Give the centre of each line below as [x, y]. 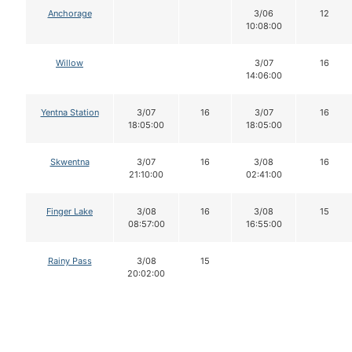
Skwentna [70, 161]
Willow [70, 62]
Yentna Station [70, 112]
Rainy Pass [70, 260]
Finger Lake [70, 211]
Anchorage [70, 13]
